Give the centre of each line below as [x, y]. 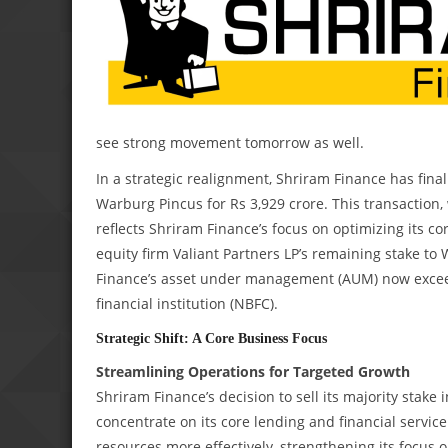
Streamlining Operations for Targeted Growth [253, 371]
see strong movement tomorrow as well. [230, 142]
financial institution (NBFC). [187, 303]
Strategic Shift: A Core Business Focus [211, 337]
